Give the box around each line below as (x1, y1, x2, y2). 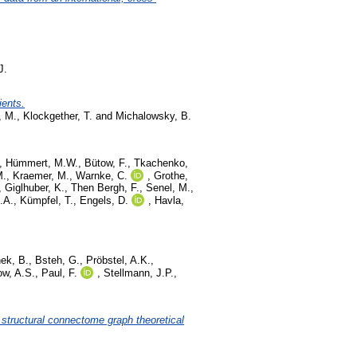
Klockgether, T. (23, 110, 92, 123)
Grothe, (154, 170, 188, 182)
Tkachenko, (134, 157, 188, 170)
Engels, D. (80, 194, 128, 207)
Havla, (155, 194, 184, 207)
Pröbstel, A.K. (86, 253, 151, 266)
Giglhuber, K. (5, 182, 65, 194)
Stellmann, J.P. (104, 266, 174, 279)
